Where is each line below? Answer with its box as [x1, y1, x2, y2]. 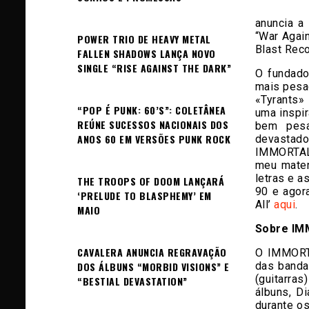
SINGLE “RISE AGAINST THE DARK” [77, 61, 231, 75]
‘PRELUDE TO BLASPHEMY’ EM [77, 188, 212, 203]
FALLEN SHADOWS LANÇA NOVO [77, 46, 216, 61]
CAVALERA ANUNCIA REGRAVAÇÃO [77, 245, 227, 259]
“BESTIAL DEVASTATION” [77, 274, 188, 288]
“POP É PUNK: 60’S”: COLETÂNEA [77, 103, 226, 117]
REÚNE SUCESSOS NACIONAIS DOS [77, 117, 228, 132]
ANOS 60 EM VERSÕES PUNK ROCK [77, 132, 230, 146]
